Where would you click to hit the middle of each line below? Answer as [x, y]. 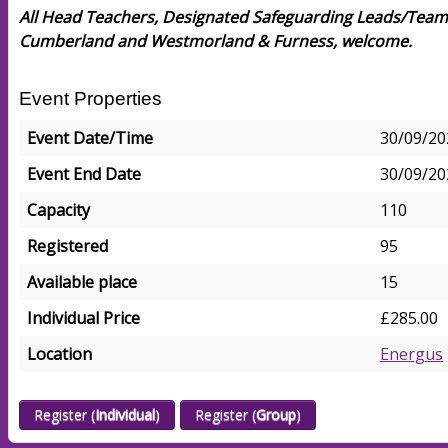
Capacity [58, 210]
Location [59, 354]
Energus [411, 354]
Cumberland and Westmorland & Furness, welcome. [215, 41]
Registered [67, 246]
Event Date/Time [90, 138]
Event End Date [84, 174]
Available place [82, 282]
